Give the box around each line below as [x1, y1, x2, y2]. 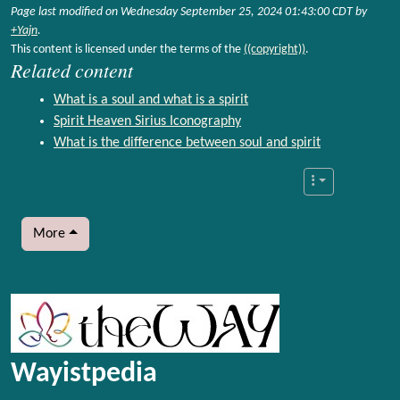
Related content [11, 57, 133, 84]
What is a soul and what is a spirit [54, 93, 248, 108]
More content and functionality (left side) [10, 291, 382, 322]
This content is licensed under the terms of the [11, 43, 244, 57]
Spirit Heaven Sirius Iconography [54, 114, 241, 129]
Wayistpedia [11, 360, 157, 389]
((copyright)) [244, 43, 305, 57]
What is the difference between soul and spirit [54, 136, 321, 151]
